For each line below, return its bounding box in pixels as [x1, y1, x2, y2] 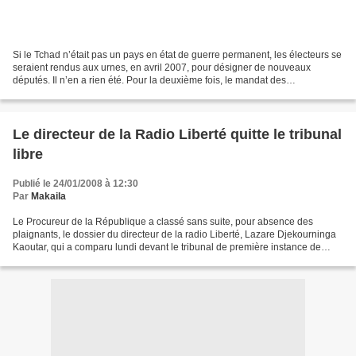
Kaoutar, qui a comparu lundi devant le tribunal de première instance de [13, 241, 321, 253]
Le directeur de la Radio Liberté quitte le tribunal [13, 126, 342, 142]
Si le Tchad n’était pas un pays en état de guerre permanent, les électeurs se [13, 48, 342, 60]
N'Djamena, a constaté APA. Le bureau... [13, 253, 188, 265]
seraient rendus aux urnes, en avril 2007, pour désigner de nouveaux [13, 61, 311, 73]
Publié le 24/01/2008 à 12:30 [13, 177, 138, 189]
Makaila [31, 190, 66, 202]
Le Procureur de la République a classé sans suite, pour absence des [13, 215, 313, 227]
